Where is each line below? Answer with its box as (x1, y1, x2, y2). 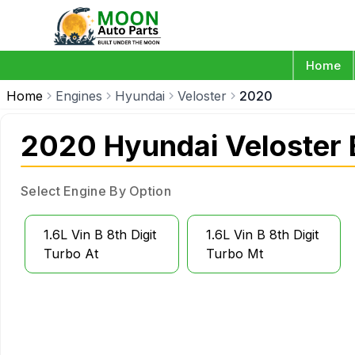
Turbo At (44, 246, 98, 261)
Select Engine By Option (21, 183, 171, 199)
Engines (55, 88, 102, 104)
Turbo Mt (205, 246, 263, 261)
